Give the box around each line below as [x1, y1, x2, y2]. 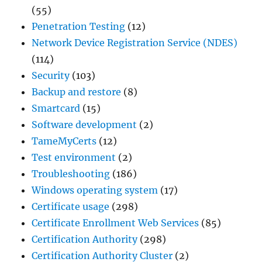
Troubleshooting [32, 167, 111, 180]
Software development [32, 118, 137, 130]
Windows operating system [32, 184, 158, 196]
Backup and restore [32, 85, 122, 98]
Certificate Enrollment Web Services [32, 216, 199, 229]
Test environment [32, 151, 116, 163]
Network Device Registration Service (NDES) [32, 36, 238, 49]
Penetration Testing [32, 20, 126, 32]
